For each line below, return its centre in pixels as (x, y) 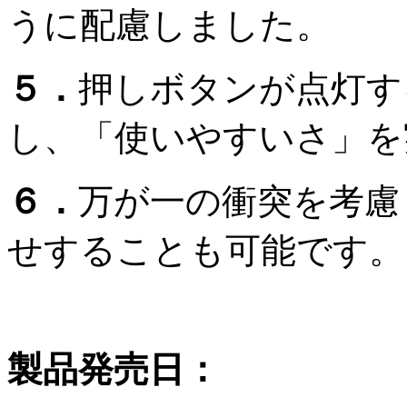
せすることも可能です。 (206, 250)
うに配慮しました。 (169, 25)
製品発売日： (114, 369)
